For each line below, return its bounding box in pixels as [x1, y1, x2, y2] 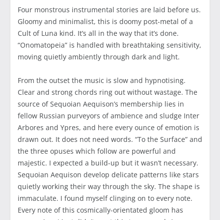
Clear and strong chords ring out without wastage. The [18, 87, 197, 97]
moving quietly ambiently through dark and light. [18, 52, 180, 62]
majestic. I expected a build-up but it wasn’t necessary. [18, 158, 198, 168]
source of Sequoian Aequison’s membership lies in [18, 99, 184, 109]
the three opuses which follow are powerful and [18, 146, 176, 156]
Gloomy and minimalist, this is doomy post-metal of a [18, 17, 193, 27]
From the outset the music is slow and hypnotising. [18, 76, 186, 85]
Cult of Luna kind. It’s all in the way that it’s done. [18, 28, 179, 38]
